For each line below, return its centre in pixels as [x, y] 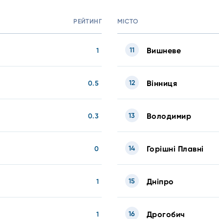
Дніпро [160, 181]
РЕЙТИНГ [88, 21]
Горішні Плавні [175, 149]
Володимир [169, 116]
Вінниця [162, 83]
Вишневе [164, 50]
